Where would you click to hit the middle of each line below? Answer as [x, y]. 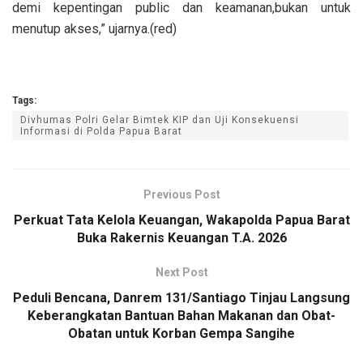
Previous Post [181, 195]
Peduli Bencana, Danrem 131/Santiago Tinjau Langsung [181, 298]
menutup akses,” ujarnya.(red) [94, 29]
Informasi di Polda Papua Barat [101, 132]
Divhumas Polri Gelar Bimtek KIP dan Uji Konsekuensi [160, 120]
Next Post [181, 273]
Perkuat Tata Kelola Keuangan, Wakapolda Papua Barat [181, 220]
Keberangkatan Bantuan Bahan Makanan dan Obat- [181, 316]
